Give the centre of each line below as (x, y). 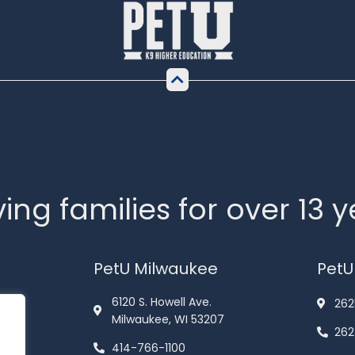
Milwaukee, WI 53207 (168, 320)
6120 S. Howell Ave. (161, 302)
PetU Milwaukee (156, 269)
